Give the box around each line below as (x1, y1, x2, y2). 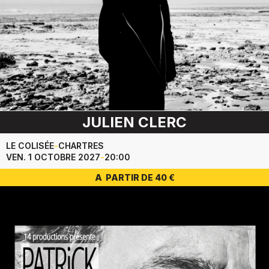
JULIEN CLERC (82, 113, 187, 131)
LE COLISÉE (6, 141, 54, 151)
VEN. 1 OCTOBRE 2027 (6, 152, 100, 163)
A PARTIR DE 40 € (94, 172, 175, 183)
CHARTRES (58, 141, 104, 151)
